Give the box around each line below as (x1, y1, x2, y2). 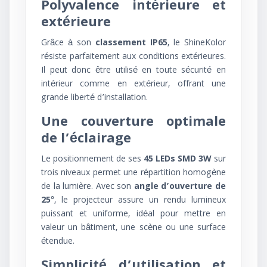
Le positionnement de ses (41, 153, 144, 167)
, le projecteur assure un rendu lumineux (54, 194, 226, 208)
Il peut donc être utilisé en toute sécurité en (41, 64, 226, 78)
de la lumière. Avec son (41, 180, 134, 194)
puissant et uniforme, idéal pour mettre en (41, 207, 226, 222)
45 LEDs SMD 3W (144, 153, 212, 167)
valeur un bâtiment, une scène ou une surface (41, 221, 226, 235)
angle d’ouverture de (133, 180, 226, 194)
